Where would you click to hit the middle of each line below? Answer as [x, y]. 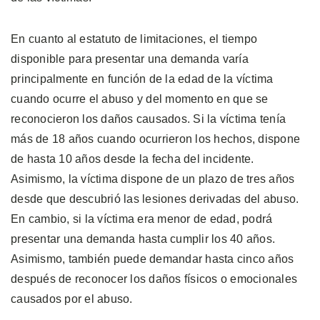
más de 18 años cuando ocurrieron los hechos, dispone [155, 139]
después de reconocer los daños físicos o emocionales [154, 279]
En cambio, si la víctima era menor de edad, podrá [142, 219]
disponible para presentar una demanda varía [130, 59]
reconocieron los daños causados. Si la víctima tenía [148, 119]
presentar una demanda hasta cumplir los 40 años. [143, 239]
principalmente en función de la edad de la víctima [142, 79]
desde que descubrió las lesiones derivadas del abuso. [155, 199]
